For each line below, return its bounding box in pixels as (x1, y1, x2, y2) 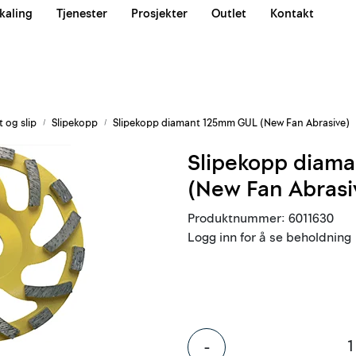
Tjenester (56, 6, 107, 22)
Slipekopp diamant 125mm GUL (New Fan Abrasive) (113, 115, 350, 130)
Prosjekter (131, 6, 188, 22)
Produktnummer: (188, 209, 285, 227)
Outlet (211, 6, 246, 22)
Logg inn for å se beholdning (188, 228, 351, 246)
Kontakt (270, 6, 314, 22)
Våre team (7, 14, 61, 30)
